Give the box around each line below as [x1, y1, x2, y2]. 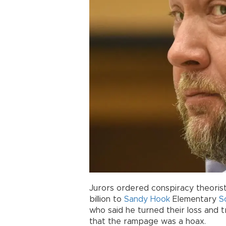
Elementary [170, 195, 219, 204]
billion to [89, 195, 124, 204]
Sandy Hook [124, 195, 170, 204]
